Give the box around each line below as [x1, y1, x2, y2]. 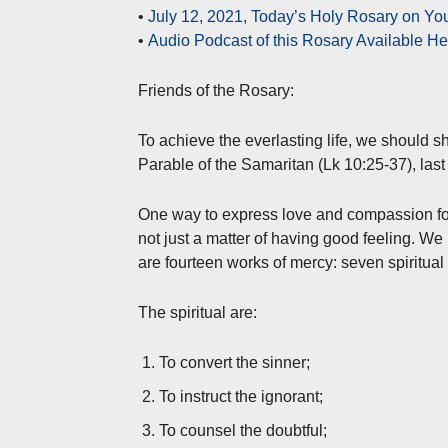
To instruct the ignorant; [159, 387, 323, 405]
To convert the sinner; [159, 353, 310, 371]
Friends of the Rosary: [138, 81, 294, 99]
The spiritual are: [138, 303, 257, 321]
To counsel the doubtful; [159, 421, 327, 439]
